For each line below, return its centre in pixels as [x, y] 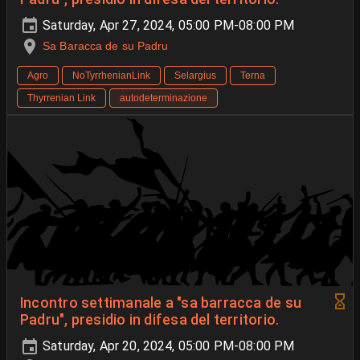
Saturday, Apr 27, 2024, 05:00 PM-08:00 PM [167, 25]
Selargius [195, 75]
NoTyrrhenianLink [111, 75]
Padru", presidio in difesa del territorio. [150, 319]
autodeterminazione [164, 98]
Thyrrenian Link [61, 98]
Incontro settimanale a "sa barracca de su [161, 303]
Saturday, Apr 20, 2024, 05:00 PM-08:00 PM [167, 346]
